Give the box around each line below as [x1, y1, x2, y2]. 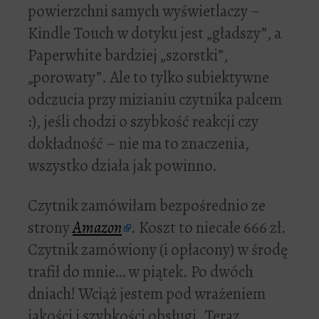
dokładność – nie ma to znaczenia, [28, 132, 249, 155]
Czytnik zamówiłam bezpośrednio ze [28, 194, 266, 217]
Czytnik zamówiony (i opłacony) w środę [28, 239, 288, 261]
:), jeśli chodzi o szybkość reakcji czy [28, 110, 258, 133]
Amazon [73, 216, 122, 239]
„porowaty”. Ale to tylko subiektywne [28, 66, 269, 89]
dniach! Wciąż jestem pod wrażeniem [28, 283, 266, 305]
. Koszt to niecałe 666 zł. [131, 216, 286, 239]
